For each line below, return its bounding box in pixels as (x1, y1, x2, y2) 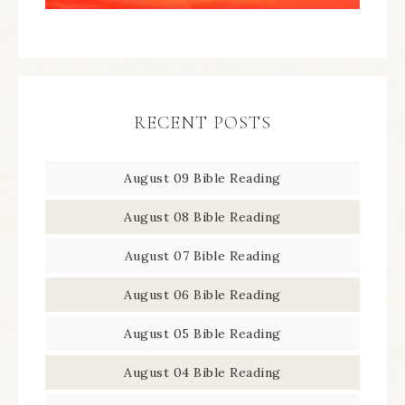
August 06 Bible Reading (124, 287, 281, 303)
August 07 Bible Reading (124, 248, 281, 264)
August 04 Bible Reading (124, 364, 281, 381)
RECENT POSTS (134, 112, 271, 134)
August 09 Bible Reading (124, 170, 281, 186)
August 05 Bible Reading (124, 325, 281, 342)
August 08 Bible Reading (124, 209, 281, 225)
